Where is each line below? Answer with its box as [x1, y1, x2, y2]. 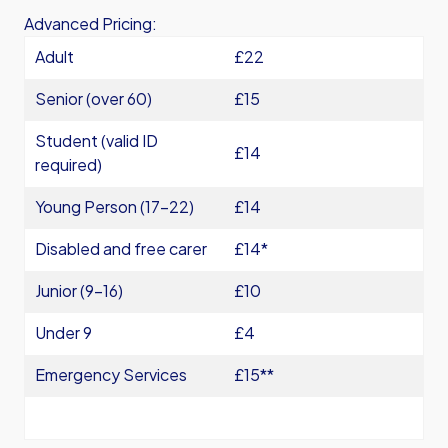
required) [35, 154, 102, 175]
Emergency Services [35, 364, 187, 385]
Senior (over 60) [35, 88, 152, 109]
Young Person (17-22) [35, 196, 194, 217]
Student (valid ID [35, 130, 158, 151]
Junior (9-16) [35, 280, 123, 301]
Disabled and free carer [35, 238, 207, 259]
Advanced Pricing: [24, 13, 157, 34]
